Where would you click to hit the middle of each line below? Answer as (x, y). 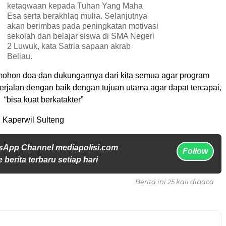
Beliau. (21, 56)
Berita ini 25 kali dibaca (175, 181)
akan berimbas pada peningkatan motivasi (83, 26)
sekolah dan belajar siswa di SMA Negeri (81, 36)
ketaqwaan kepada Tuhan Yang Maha (75, 6)
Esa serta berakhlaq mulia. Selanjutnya (77, 16)
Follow (195, 151)
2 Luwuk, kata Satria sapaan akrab (69, 46)
